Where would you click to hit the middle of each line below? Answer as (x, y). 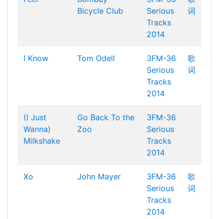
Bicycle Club (100, 11)
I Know (36, 58)
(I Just (35, 117)
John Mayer (99, 176)
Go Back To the (106, 117)
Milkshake (42, 141)
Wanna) (37, 129)
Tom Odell (96, 58)
